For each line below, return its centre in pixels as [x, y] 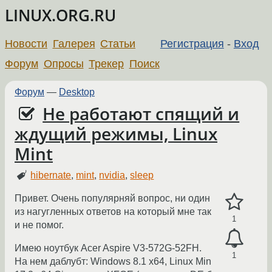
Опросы [63, 63]
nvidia [112, 175]
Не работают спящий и [141, 114]
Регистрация [192, 43]
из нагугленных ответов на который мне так [113, 212]
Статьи [118, 43]
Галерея [74, 43]
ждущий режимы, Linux [116, 134]
